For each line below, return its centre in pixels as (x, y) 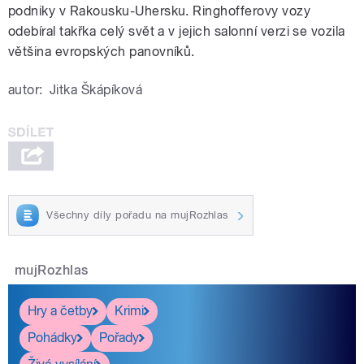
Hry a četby (60, 311)
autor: (26, 90)
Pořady (119, 338)
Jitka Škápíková (96, 90)
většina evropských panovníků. (102, 52)
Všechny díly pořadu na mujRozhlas (138, 214)
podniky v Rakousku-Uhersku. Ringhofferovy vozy (160, 11)
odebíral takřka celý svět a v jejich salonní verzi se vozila (177, 32)
